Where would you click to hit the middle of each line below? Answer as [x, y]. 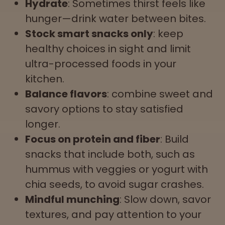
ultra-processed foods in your [101, 64]
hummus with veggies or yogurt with [117, 169]
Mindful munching [72, 199]
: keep [168, 33]
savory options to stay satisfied [104, 109]
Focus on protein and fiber [93, 139]
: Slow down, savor [165, 199]
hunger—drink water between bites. [116, 18]
